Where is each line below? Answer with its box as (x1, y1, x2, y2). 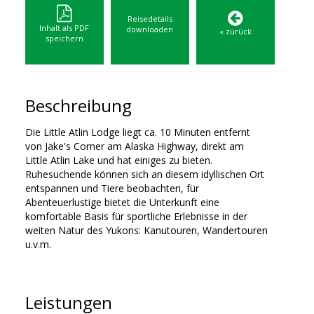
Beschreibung (25, 95, 132, 118)
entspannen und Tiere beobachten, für (25, 182, 199, 196)
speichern (45, 33, 83, 44)
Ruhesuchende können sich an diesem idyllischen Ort (25, 168, 264, 182)
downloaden (126, 24, 174, 35)
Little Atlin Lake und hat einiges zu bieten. (25, 153, 212, 168)
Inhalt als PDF (39, 22, 90, 34)
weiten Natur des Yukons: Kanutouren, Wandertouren (25, 224, 268, 238)
